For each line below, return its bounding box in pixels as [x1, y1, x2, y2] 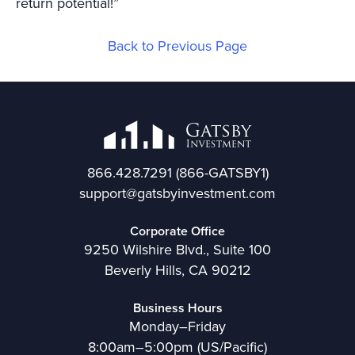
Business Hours [132, 299, 223, 318]
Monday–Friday [129, 316, 226, 338]
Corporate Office [130, 222, 225, 241]
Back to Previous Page [108, 36, 247, 56]
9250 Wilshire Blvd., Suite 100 [84, 239, 271, 261]
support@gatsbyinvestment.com [79, 183, 276, 204]
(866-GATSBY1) [171, 162, 269, 184]
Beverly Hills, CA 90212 [104, 260, 251, 281]
